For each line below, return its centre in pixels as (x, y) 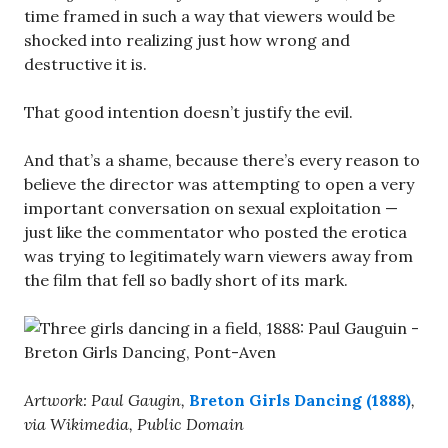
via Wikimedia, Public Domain (134, 424)
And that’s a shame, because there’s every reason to (222, 160)
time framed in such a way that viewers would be (209, 16)
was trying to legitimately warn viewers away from (218, 256)
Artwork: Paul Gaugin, (106, 400)
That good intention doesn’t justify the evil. (188, 112)
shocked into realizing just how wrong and (187, 40)
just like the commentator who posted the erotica (215, 232)
